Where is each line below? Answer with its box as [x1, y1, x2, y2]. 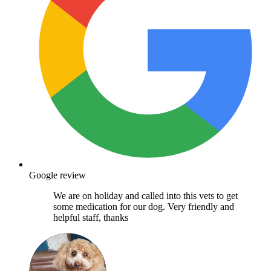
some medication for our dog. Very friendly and [53, 201, 234, 212]
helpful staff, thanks [53, 212, 128, 223]
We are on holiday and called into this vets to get [53, 190, 238, 201]
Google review [29, 169, 86, 180]
